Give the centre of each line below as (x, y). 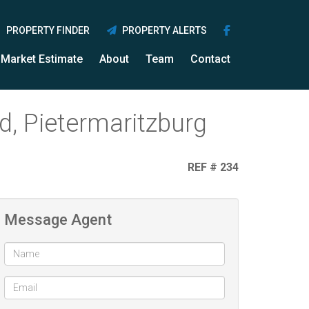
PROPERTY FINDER (48, 30)
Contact (210, 59)
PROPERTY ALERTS (162, 30)
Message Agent (58, 220)
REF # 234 (212, 167)
